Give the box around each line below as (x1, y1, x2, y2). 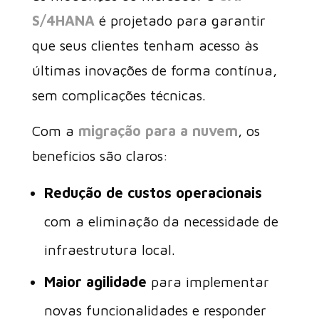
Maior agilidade (43, 273, 147, 290)
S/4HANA (31, 12, 95, 28)
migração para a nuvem (78, 122, 238, 139)
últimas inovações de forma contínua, (31, 62, 277, 78)
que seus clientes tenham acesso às (31, 37, 258, 53)
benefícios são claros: (31, 147, 168, 164)
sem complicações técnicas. (31, 87, 206, 103)
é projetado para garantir (98, 12, 266, 28)
